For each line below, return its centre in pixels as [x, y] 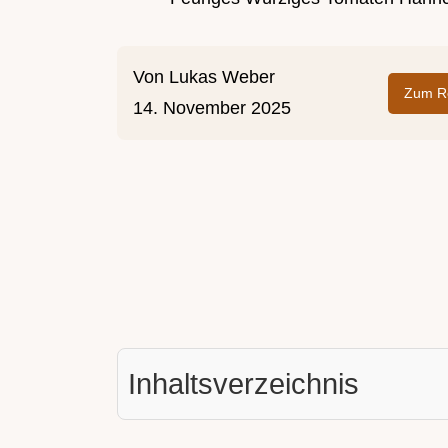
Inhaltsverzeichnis [243, 384]
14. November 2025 [212, 108]
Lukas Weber [222, 77]
